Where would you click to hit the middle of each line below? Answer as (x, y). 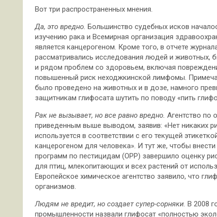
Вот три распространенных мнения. (94, 9)
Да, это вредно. (60, 26)
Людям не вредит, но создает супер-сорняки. (110, 204)
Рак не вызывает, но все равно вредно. (101, 115)
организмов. (55, 186)
